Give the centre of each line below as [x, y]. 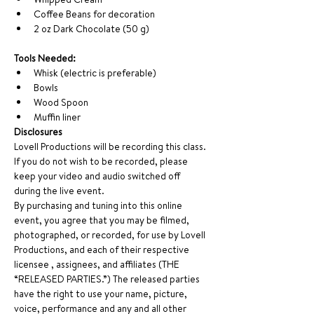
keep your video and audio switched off [98, 176]
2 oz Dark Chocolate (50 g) [91, 29]
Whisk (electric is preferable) [95, 73]
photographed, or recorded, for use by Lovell [111, 235]
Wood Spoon [61, 102]
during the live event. [59, 191]
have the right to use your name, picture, [102, 294]
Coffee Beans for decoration [94, 14]
